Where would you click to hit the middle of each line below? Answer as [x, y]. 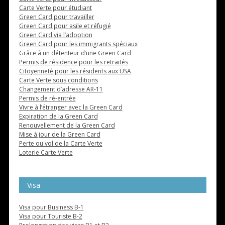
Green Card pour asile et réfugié [65, 26]
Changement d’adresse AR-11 [61, 89]
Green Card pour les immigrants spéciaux [78, 44]
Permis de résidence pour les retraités [73, 62]
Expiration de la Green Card [58, 117]
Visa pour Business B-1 [51, 207]
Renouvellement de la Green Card [67, 126]
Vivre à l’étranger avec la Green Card [71, 107]
